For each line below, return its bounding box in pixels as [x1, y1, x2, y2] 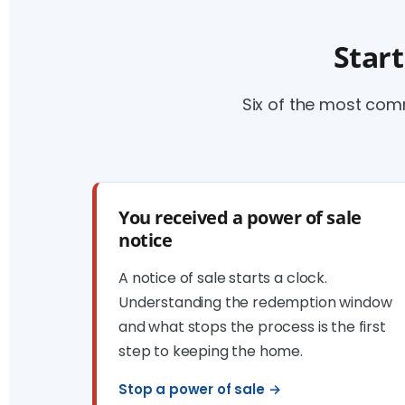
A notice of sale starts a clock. [118, 268, 327, 288]
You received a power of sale [118, 205, 362, 230]
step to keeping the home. [118, 341, 303, 362]
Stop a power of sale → [118, 380, 281, 399]
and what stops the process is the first [118, 316, 386, 337]
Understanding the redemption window [118, 292, 392, 313]
